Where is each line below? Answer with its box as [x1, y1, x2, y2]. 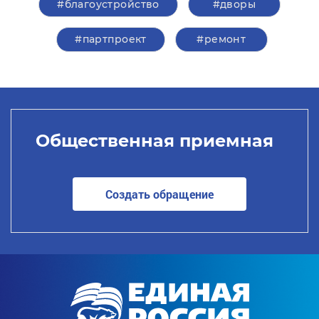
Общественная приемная [35, 130, 273, 151]
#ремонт [197, 33, 246, 46]
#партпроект [75, 33, 147, 46]
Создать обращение [105, 186, 214, 202]
